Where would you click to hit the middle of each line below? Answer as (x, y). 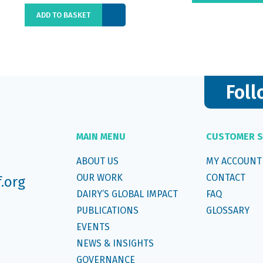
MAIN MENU (101, 137)
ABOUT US (97, 161)
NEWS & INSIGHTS (115, 244)
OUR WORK (99, 178)
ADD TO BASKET (63, 15)
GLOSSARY (228, 211)
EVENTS (93, 227)
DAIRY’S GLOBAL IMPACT (127, 194)
